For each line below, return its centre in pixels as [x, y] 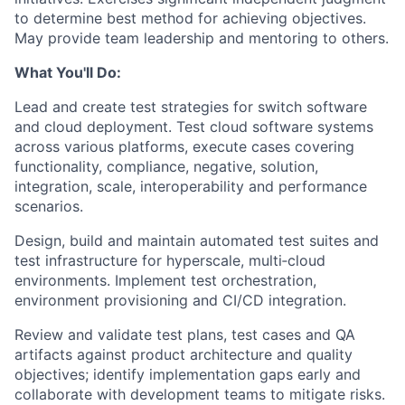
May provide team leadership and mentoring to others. [202, 38]
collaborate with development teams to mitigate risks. [200, 394]
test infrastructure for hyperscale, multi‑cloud [170, 260]
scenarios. [49, 206]
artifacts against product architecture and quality [184, 354]
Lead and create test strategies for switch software [191, 107]
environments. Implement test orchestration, [165, 280]
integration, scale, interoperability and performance [191, 186]
